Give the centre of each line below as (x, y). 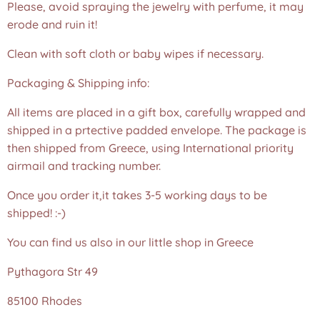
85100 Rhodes (45, 301)
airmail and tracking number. (84, 166)
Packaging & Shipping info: (78, 83)
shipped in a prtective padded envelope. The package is (157, 130)
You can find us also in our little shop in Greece (130, 242)
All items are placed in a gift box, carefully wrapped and (156, 112)
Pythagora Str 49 (52, 271)
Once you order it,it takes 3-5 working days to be (137, 195)
